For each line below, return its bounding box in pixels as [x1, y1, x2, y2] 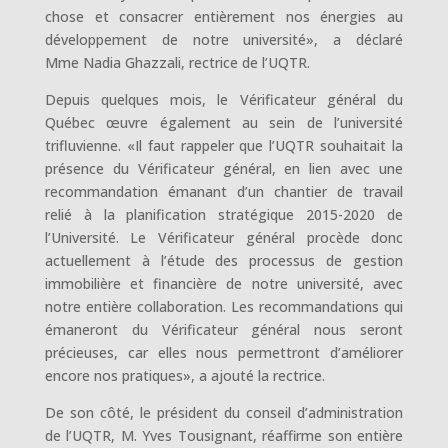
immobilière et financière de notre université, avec [44, 274, 404, 293]
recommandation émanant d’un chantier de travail [44, 182, 404, 201]
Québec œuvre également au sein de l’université [44, 113, 404, 132]
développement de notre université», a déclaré [44, 30, 404, 49]
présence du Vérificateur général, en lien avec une [44, 159, 404, 178]
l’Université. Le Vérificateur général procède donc [44, 228, 404, 247]
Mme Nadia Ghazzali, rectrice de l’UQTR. [44, 53, 310, 72]
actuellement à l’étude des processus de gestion [44, 251, 404, 270]
